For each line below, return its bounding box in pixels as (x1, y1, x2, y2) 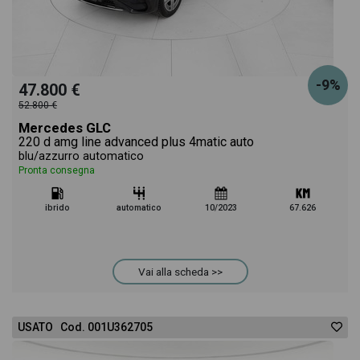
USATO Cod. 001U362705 (18, 321, 153, 333)
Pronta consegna (18, 165, 95, 176)
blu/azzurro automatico (18, 149, 144, 163)
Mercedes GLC (18, 120, 111, 136)
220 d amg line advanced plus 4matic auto (18, 134, 254, 149)
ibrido (44, 202, 70, 213)
